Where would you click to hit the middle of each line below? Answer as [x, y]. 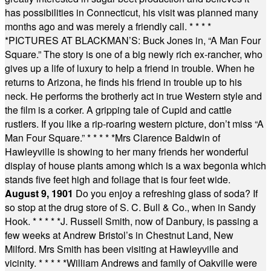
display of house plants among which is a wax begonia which [135, 165]
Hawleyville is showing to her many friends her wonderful [127, 152]
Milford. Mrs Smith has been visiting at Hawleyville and [122, 249]
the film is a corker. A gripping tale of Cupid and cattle [118, 110]
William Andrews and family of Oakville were [162, 263]
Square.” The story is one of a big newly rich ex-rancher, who [134, 54]
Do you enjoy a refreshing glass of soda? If [167, 193]
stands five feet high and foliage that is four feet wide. [118, 179]
